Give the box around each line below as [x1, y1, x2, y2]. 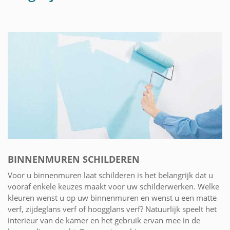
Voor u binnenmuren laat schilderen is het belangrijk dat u [8, 169, 213, 180]
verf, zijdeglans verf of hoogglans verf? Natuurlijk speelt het [8, 203, 217, 214]
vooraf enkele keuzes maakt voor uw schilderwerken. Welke [8, 181, 219, 191]
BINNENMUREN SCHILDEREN [8, 152, 140, 165]
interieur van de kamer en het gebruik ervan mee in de [8, 215, 200, 225]
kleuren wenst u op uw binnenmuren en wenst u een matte [8, 192, 217, 203]
